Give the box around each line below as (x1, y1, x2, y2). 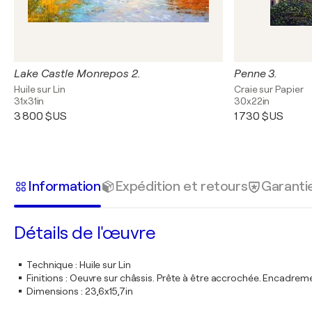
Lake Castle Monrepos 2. (14, 68, 141, 80)
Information (28, 178, 101, 194)
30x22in (234, 95, 270, 107)
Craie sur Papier (234, 84, 304, 95)
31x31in (14, 95, 45, 107)
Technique (26, 259, 74, 270)
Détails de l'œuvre (14, 223, 155, 243)
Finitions (26, 272, 64, 283)
